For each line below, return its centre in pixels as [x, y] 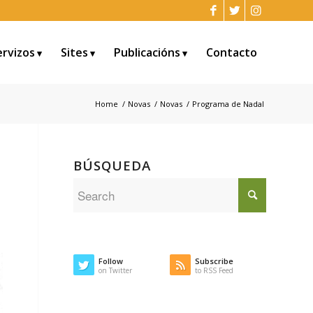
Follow [111, 261]
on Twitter [116, 270]
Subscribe [214, 261]
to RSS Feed [214, 270]
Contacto [232, 52]
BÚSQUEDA [112, 165]
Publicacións [147, 52]
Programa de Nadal [228, 104]
